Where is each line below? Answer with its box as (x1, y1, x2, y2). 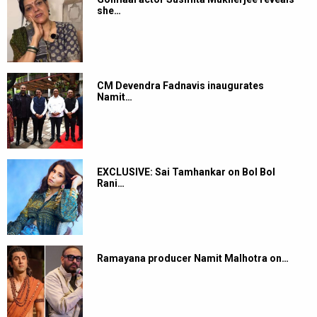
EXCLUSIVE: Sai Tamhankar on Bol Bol (97, 166, 275, 178)
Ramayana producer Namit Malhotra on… (97, 253, 289, 265)
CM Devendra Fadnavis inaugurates (97, 80, 264, 92)
